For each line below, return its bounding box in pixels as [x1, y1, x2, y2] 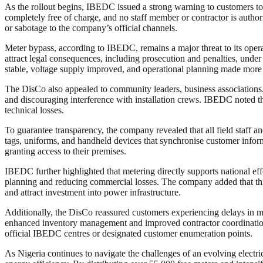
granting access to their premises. [5, 146, 126, 157]
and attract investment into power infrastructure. [5, 187, 181, 198]
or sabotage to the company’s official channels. [5, 23, 177, 33]
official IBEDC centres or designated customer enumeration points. [5, 228, 252, 239]
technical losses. [5, 105, 64, 116]
